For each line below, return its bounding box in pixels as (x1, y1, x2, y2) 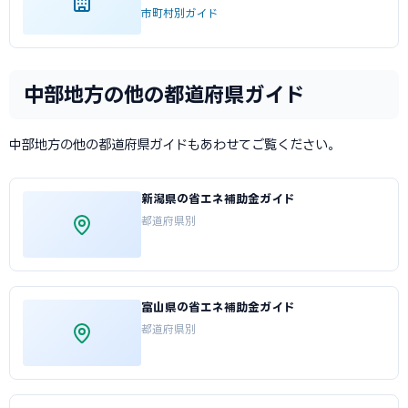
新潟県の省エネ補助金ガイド (141, 192, 295, 205)
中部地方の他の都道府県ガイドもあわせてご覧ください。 (9, 138, 341, 151)
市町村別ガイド (141, 7, 218, 19)
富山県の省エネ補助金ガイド (141, 301, 295, 313)
